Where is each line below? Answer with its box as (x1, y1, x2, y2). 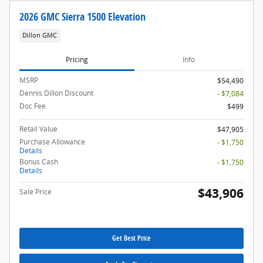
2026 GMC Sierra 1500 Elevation (19, 9, 146, 24)
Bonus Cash (19, 156, 58, 167)
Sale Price (19, 186, 52, 197)
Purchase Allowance (19, 136, 85, 147)
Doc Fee (19, 100, 46, 111)
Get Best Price (112, 233, 151, 244)
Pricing (65, 55, 88, 65)
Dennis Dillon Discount (19, 87, 93, 98)
